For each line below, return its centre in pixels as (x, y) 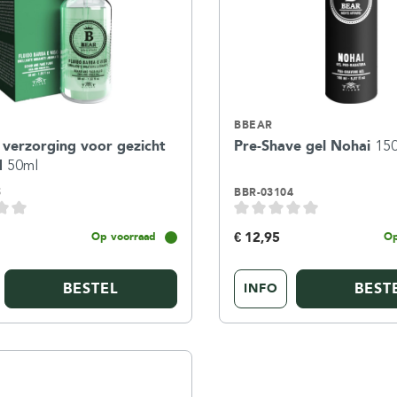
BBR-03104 (264, 192)
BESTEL (91, 289)
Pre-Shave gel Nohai (305, 145)
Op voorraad (124, 237)
